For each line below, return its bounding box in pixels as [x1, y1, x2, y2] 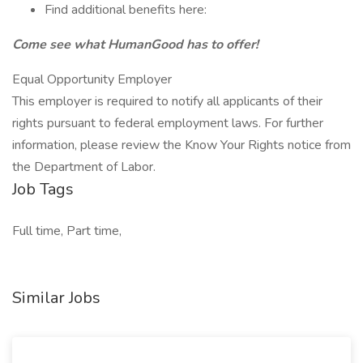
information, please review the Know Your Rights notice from [12, 136, 351, 154]
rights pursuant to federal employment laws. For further [12, 114, 323, 132]
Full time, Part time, [12, 222, 122, 240]
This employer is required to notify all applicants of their [12, 92, 322, 110]
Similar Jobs [12, 287, 100, 309]
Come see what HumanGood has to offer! [12, 36, 258, 53]
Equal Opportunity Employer [12, 70, 172, 88]
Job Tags [12, 178, 74, 200]
